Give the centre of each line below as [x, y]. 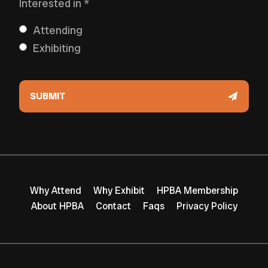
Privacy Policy [207, 206]
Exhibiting [57, 48]
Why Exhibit [119, 190]
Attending [58, 30]
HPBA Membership [197, 190]
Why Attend [56, 190]
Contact [113, 206]
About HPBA [57, 206]
